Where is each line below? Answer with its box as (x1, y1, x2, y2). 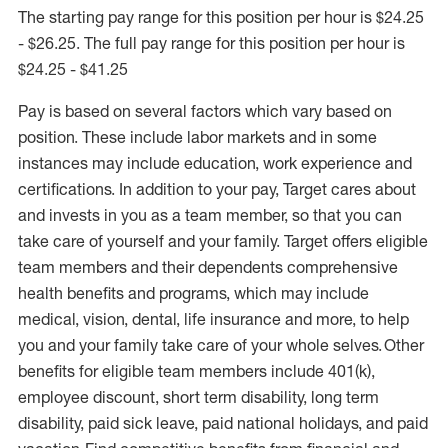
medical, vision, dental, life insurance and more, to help (18, 309, 409, 329)
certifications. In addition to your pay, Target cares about (18, 179, 416, 199)
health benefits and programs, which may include (18, 283, 369, 303)
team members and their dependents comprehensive (18, 257, 398, 277)
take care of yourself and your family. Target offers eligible (18, 231, 428, 251)
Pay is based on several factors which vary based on (18, 101, 392, 121)
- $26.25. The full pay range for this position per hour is (18, 33, 405, 53)
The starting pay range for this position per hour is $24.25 (18, 7, 424, 27)
